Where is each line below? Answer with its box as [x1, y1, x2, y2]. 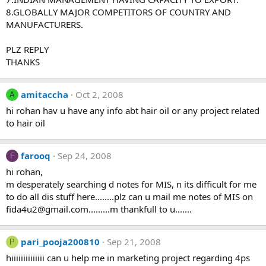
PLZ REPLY [6, 43, 49, 55]
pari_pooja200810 [21, 236, 100, 248]
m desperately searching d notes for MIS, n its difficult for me [6, 178, 256, 190]
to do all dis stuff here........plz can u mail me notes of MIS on [6, 191, 253, 202]
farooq [21, 150, 50, 161]
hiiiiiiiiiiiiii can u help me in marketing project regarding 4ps [6, 252, 250, 264]
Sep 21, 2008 [107, 236, 161, 248]
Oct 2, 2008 [75, 88, 123, 100]
